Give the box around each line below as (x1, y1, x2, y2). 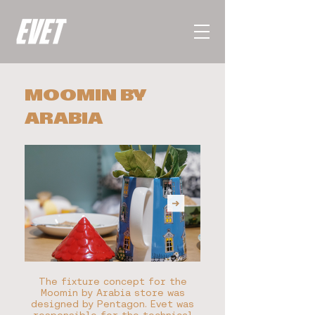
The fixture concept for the (38, 276, 187, 287)
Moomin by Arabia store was (40, 287, 185, 298)
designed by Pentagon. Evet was (31, 298, 194, 309)
